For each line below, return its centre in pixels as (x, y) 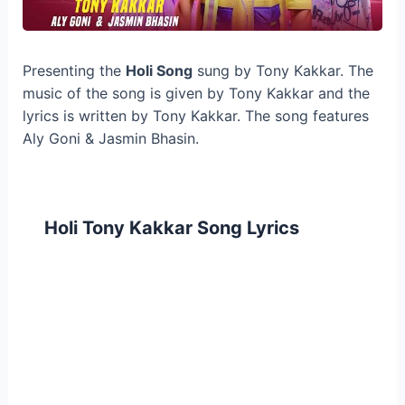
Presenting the (74, 71)
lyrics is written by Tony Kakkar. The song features (195, 116)
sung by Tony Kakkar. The (283, 71)
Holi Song (159, 71)
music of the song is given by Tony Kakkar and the (196, 94)
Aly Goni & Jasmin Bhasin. (110, 139)
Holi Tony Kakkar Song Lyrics (171, 227)
